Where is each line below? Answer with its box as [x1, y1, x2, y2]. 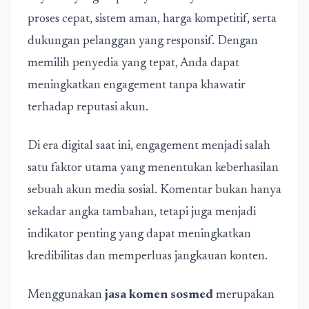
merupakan [213, 289, 275, 301]
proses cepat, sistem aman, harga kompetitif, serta [28, 13, 277, 26]
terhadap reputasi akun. [28, 101, 148, 114]
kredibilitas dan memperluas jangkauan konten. [28, 250, 268, 263]
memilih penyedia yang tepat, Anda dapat [28, 57, 239, 70]
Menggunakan [28, 289, 105, 301]
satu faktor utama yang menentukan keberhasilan [28, 162, 279, 175]
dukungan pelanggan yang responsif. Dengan [28, 35, 258, 48]
